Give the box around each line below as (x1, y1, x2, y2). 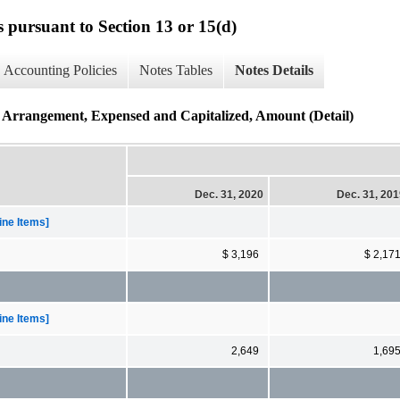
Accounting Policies (4, 62, 117, 79)
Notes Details (235, 62, 313, 79)
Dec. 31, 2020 (195, 187, 263, 201)
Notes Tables (139, 62, 212, 79)
